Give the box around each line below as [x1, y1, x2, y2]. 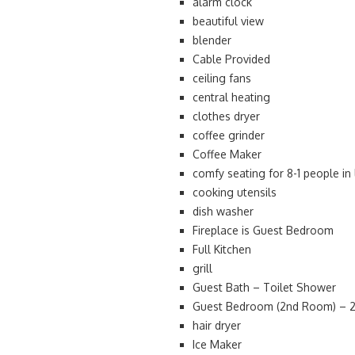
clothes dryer [193, 109, 260, 123]
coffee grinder [193, 128, 265, 142]
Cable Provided [193, 52, 270, 66]
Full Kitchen [193, 242, 251, 256]
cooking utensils [193, 185, 277, 199]
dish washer [193, 204, 254, 218]
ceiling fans [193, 71, 251, 85]
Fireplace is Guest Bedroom [193, 223, 334, 237]
